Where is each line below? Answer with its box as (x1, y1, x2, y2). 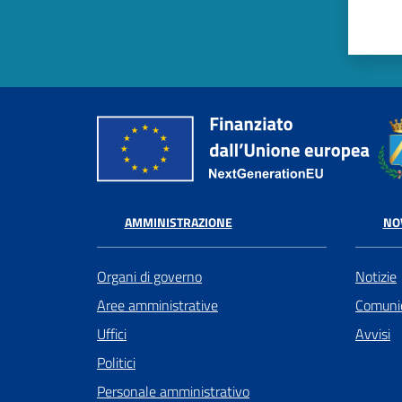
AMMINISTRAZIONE (124, 213, 232, 232)
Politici (97, 351, 135, 373)
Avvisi (355, 322, 390, 345)
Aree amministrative (97, 293, 218, 316)
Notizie (355, 265, 397, 287)
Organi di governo (97, 265, 202, 287)
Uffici (97, 322, 127, 345)
